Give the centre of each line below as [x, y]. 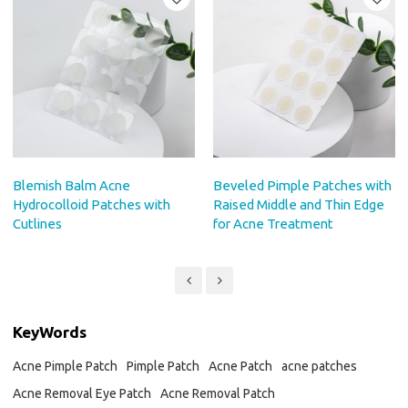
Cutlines [38, 223]
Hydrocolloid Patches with [92, 204]
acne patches [320, 367]
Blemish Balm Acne [72, 185]
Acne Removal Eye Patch [82, 394]
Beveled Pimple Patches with [302, 185]
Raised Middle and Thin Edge [299, 204]
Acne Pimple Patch [66, 367]
